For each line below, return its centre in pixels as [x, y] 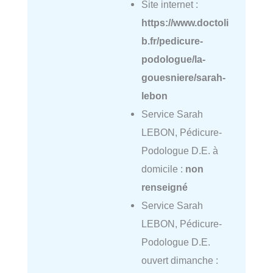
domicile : [163, 169]
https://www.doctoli [185, 23]
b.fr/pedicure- [172, 41]
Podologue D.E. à [179, 151]
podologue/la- [173, 59]
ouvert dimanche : [179, 261]
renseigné [164, 187]
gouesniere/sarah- [183, 78]
